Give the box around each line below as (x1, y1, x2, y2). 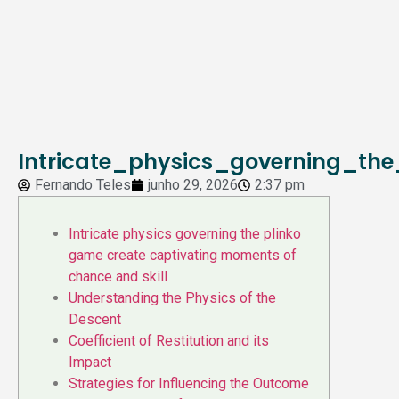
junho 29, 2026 (148, 176, 238, 193)
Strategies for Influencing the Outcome (69, 375, 309, 393)
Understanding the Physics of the (69, 289, 276, 307)
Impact (69, 354, 111, 371)
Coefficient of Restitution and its (69, 332, 269, 350)
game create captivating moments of (69, 247, 297, 265)
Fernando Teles (35, 176, 131, 193)
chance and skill (69, 268, 167, 286)
